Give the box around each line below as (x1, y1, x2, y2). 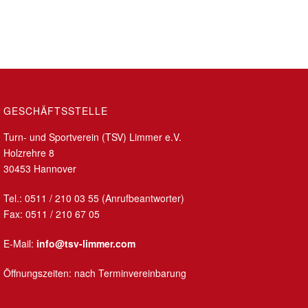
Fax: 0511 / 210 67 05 (3, 207, 100, 221)
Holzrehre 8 (3, 146, 54, 159)
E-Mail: (3, 236, 36, 250)
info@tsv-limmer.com (36, 236, 135, 250)
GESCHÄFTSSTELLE (3, 104, 108, 118)
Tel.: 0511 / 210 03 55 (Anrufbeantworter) (3, 191, 184, 205)
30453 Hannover (3, 162, 76, 175)
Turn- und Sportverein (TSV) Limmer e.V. (3, 130, 181, 144)
